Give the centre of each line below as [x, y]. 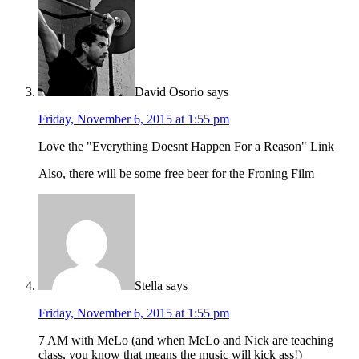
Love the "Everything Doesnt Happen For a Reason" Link [186, 146]
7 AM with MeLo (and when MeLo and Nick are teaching [186, 340]
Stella [149, 285]
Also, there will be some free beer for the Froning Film [176, 173]
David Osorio [169, 91]
